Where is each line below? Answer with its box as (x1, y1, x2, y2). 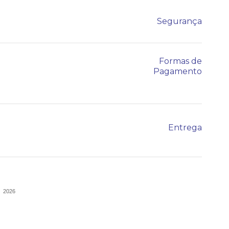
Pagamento (153, 66, 202, 76)
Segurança (157, 16, 202, 26)
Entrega (168, 123, 202, 132)
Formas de (159, 56, 202, 66)
